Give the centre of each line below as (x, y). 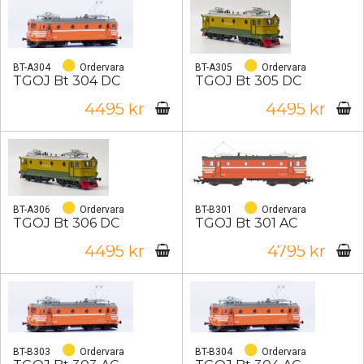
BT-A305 (213, 67)
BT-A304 (32, 67)
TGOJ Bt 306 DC (66, 223)
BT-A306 (32, 210)
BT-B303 (32, 352)
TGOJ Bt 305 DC (248, 81)
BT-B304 (213, 352)
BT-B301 (213, 210)
